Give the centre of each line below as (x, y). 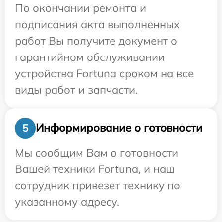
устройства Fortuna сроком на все (104, 73)
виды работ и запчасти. (76, 89)
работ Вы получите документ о (96, 40)
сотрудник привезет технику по (98, 185)
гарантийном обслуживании (90, 57)
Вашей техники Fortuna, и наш (95, 169)
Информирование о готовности (119, 128)
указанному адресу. (67, 201)
